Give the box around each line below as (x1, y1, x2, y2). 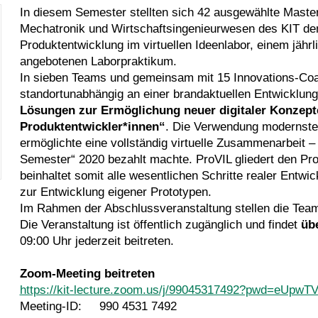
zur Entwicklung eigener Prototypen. (19, 185, 212, 199)
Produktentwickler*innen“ (19, 119, 165, 133)
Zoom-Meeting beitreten (19, 266, 155, 280)
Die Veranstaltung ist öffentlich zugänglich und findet (19, 217, 301, 231)
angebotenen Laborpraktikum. (19, 54, 177, 68)
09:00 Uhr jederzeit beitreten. (19, 234, 174, 248)
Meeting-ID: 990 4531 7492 (19, 299, 177, 313)
